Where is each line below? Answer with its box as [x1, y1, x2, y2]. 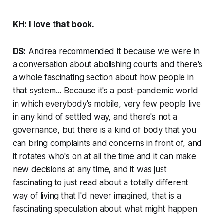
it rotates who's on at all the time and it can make [12, 151, 197, 161]
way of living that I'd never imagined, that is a [12, 190, 181, 200]
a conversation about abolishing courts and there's [12, 59, 203, 69]
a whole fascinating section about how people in [12, 72, 194, 82]
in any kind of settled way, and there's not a [12, 111, 178, 122]
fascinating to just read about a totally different [12, 177, 189, 187]
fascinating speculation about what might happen [12, 203, 197, 214]
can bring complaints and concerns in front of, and [12, 138, 202, 148]
